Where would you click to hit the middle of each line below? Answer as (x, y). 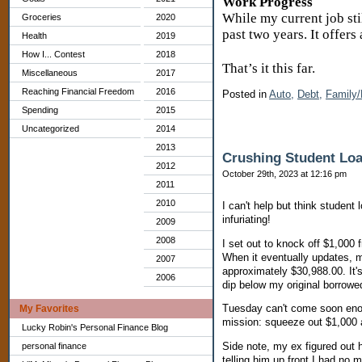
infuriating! (246, 219)
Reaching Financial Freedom (78, 91)
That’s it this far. (270, 69)
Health (34, 36)
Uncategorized (51, 128)
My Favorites (49, 309)
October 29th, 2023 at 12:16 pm (284, 173)
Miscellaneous (50, 73)
